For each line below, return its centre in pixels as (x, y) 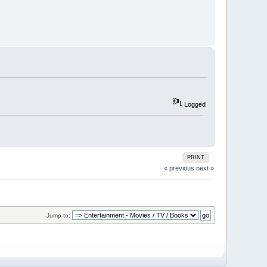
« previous (179, 168)
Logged (194, 104)
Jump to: (58, 215)
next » (205, 168)
